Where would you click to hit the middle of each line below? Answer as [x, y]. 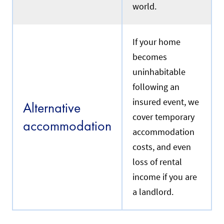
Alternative [52, 108]
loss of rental [157, 162]
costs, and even [162, 147]
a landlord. [153, 192]
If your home [156, 42]
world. [144, 7]
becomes [150, 57]
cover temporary [163, 117]
